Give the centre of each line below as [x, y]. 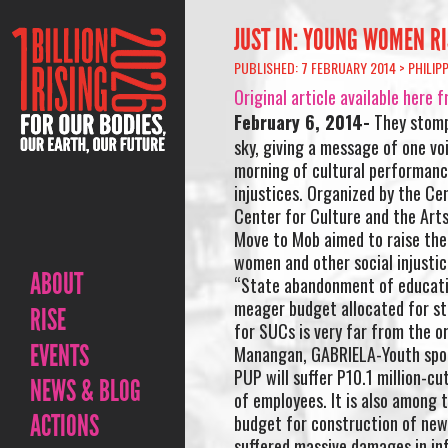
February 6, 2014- [301, 121]
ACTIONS [64, 426]
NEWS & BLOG [85, 391]
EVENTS [59, 356]
